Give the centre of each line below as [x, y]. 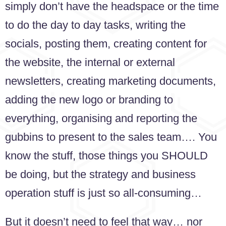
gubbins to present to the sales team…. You [111, 137]
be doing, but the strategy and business [100, 174]
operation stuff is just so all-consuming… [103, 193]
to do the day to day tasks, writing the [95, 25]
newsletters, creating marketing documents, [110, 81]
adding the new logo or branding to [89, 99]
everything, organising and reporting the [101, 118]
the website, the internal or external [90, 62]
